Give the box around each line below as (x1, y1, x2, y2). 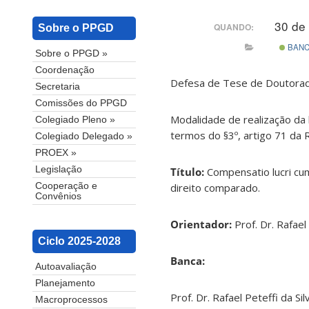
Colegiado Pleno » (35, 114, 115, 126)
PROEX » (35, 148, 77, 159)
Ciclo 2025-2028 (38, 235, 121, 248)
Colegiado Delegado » (35, 131, 132, 142)
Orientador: (170, 217, 235, 232)
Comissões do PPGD (35, 98, 127, 109)
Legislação (35, 164, 82, 175)
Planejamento (35, 278, 95, 289)
